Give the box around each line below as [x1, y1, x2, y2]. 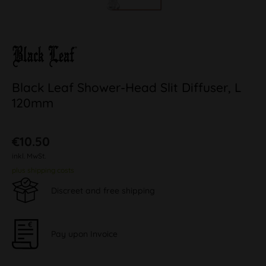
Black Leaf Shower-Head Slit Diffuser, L [12, 80, 241, 95]
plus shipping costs [12, 166, 74, 175]
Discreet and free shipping [51, 185, 155, 196]
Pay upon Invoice [51, 228, 118, 239]
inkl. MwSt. [12, 151, 46, 160]
